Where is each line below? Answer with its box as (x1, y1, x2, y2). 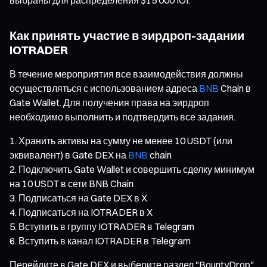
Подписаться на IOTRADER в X (18, 206, 153, 218)
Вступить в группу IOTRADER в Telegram (18, 220, 194, 232)
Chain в (219, 82, 251, 94)
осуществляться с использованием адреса (10, 82, 199, 94)
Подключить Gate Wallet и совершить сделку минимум (18, 163, 254, 175)
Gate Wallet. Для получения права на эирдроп (10, 96, 209, 108)
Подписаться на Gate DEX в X (18, 191, 147, 204)
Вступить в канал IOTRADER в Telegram (18, 234, 191, 247)
